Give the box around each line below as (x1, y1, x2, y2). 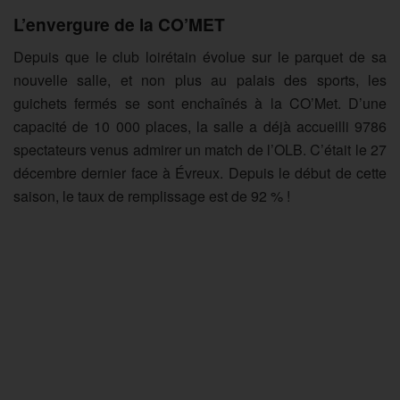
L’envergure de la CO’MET (13, 12, 229, 37)
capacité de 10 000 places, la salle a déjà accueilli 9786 (13, 115, 387, 137)
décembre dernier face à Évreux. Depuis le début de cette (13, 162, 387, 183)
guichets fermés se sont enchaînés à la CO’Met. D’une (13, 92, 387, 113)
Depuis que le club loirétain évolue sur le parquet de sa (13, 46, 387, 67)
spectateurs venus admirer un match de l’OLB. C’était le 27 (13, 138, 387, 160)
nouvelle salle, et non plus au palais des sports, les (13, 69, 387, 90)
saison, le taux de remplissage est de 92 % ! (13, 185, 290, 206)
